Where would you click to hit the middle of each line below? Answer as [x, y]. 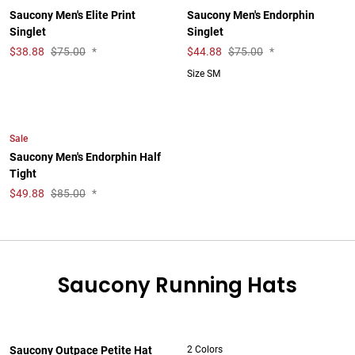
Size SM [204, 74]
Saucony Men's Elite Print [73, 15]
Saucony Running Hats [177, 285]
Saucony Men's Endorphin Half [85, 157]
